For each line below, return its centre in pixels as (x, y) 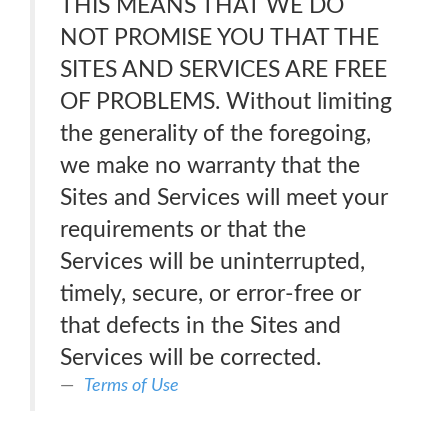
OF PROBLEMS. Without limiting (226, 101)
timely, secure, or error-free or (210, 293)
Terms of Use (131, 385)
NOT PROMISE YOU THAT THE (219, 37)
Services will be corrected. (190, 357)
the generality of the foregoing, (215, 133)
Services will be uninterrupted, (212, 261)
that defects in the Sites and (200, 325)
